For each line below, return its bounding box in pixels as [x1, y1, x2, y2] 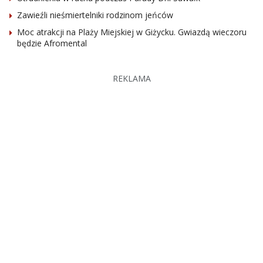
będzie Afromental [17, 37, 87, 49]
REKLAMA [112, 72, 151, 84]
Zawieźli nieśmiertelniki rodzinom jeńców [17, 9, 173, 21]
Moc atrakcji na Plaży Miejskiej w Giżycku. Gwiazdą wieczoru [17, 26, 247, 38]
